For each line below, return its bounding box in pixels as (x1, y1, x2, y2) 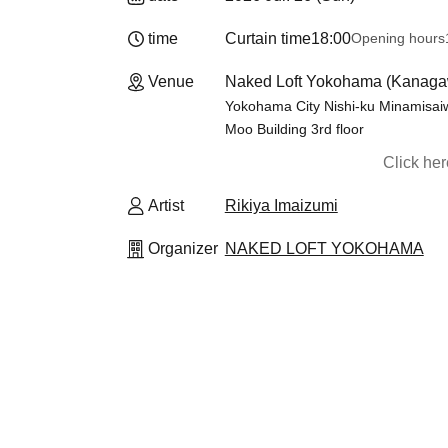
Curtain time (224, 30, 311, 47)
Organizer (148, 240, 218, 257)
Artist (148, 197, 184, 214)
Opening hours (350, 30, 445, 46)
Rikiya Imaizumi (224, 197, 338, 214)
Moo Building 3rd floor (224, 121, 364, 137)
